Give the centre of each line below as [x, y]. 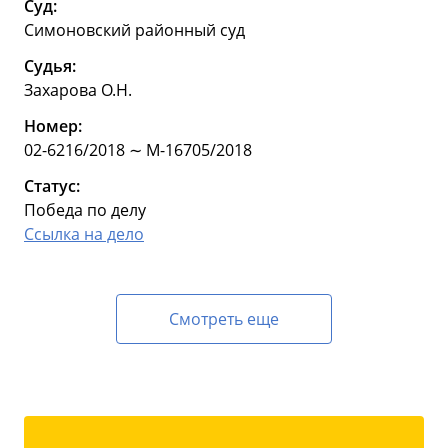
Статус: [52, 186]
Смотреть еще [224, 319]
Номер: [53, 126]
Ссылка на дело [84, 234]
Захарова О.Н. [78, 90]
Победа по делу [85, 210]
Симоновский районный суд [134, 30]
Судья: [50, 66]
